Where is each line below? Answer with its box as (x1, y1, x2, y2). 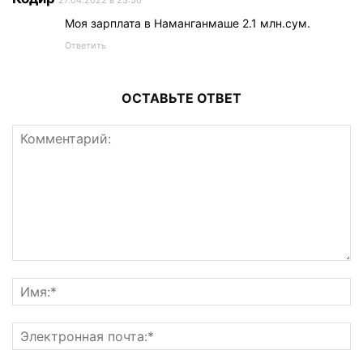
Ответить (65, 39, 106, 51)
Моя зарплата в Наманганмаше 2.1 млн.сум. (65, 15, 310, 30)
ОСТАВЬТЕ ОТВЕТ (122, 89, 241, 106)
